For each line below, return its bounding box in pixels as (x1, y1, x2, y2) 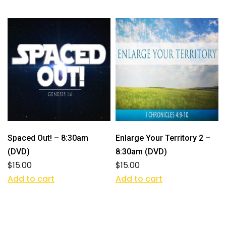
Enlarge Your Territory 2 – (116, 133, 210, 143)
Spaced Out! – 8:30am (8, 133, 88, 143)
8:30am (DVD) (116, 146, 167, 156)
